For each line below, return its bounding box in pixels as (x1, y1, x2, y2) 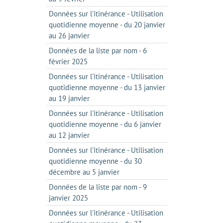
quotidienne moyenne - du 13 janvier (48, 83, 165, 92)
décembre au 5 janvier (48, 167, 119, 177)
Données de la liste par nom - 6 (48, 46, 147, 55)
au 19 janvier (48, 94, 90, 103)
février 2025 (48, 57, 88, 66)
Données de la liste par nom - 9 (48, 182, 147, 192)
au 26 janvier (48, 31, 90, 40)
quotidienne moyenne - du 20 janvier (48, 20, 165, 29)
